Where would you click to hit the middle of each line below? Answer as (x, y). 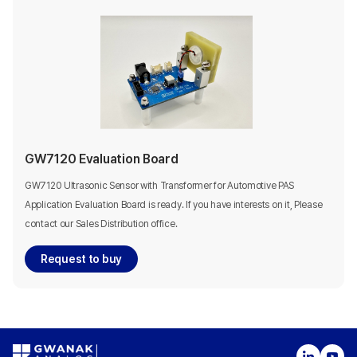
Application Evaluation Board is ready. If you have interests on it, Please (174, 205)
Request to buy (82, 259)
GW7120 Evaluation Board (102, 159)
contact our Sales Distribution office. (101, 224)
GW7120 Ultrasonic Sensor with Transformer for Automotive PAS (160, 186)
